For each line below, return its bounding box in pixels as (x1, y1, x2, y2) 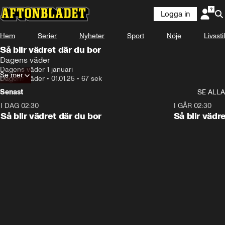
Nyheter (79, 32, 104, 40)
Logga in (161, 10, 190, 19)
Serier (38, 32, 57, 40)
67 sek (81, 74, 102, 83)
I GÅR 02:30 (173, 101, 211, 110)
